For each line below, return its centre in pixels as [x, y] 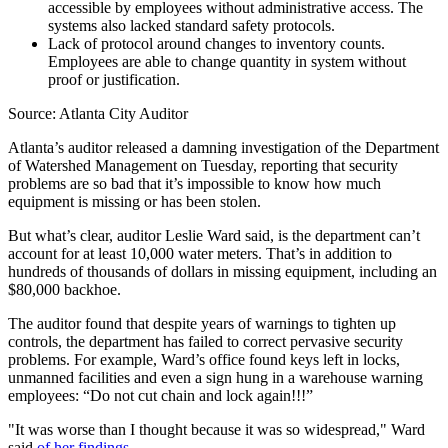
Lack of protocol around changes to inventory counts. [216, 44]
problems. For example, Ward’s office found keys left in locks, [204, 360]
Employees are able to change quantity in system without [227, 62]
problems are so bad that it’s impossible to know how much [194, 184]
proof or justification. [114, 80]
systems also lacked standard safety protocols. [191, 26]
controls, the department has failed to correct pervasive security [205, 342]
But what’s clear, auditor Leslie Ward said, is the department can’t [214, 236]
